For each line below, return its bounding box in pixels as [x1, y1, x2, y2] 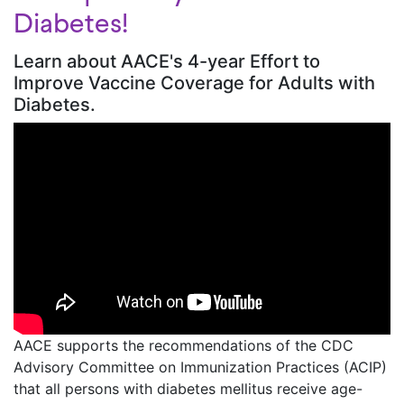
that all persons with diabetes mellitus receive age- [14, 380, 363, 399]
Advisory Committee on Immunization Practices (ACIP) [14, 358, 387, 377]
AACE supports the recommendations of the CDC [14, 336, 353, 355]
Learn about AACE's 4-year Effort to [14, 50, 320, 72]
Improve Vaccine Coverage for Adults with [14, 72, 375, 94]
